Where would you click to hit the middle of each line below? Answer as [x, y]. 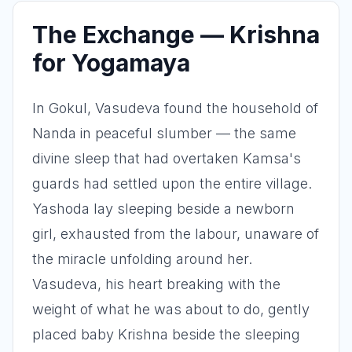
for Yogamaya [111, 63]
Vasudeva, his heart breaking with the [156, 284]
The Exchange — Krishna [176, 35]
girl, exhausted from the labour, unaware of [176, 234]
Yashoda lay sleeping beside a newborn [163, 209]
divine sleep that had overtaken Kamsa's [167, 158]
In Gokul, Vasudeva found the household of [175, 108]
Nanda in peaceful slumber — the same [164, 133]
